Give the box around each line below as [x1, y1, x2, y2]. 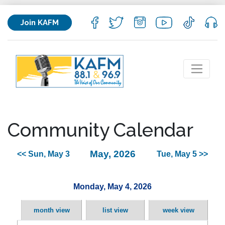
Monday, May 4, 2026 [73, 182, 152, 191]
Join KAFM [21, 18, 59, 27]
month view [33, 206, 70, 214]
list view [102, 206, 128, 214]
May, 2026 [90, 149, 136, 160]
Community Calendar [8, 119, 193, 141]
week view [162, 206, 194, 214]
